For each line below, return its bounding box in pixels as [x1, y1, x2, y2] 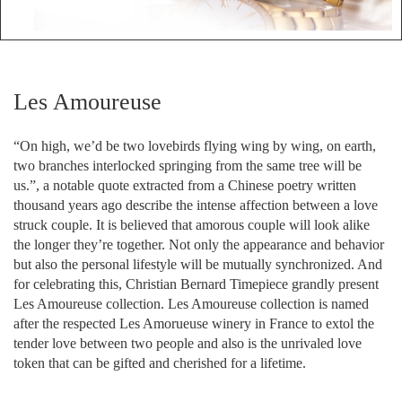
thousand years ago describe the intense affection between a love [13, 197, 378, 214]
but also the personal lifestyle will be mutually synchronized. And [13, 257, 382, 273]
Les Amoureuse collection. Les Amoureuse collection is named [13, 296, 369, 312]
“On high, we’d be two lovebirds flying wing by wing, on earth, [13, 138, 376, 154]
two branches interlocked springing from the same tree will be [13, 158, 362, 174]
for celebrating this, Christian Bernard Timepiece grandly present [13, 276, 379, 293]
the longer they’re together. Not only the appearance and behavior [13, 237, 384, 253]
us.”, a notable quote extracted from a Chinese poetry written [13, 178, 356, 194]
